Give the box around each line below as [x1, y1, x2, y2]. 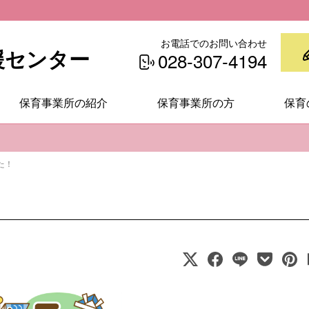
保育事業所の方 [157, 95, 235, 110]
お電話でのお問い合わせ [161, 37, 267, 50]
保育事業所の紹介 [19, 95, 108, 110]
